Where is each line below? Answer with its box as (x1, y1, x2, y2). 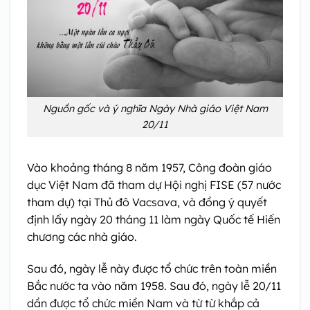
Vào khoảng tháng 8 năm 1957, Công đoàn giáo (27, 160, 272, 174)
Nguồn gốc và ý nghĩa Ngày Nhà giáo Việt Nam (42, 102, 268, 116)
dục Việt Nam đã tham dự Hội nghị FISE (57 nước (27, 177, 281, 192)
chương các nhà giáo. (27, 229, 137, 244)
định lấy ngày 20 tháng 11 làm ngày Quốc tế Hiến (27, 212, 280, 226)
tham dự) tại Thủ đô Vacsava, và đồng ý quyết (27, 194, 267, 209)
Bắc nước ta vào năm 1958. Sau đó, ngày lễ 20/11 (27, 278, 281, 293)
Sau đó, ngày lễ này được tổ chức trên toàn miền (27, 261, 277, 275)
